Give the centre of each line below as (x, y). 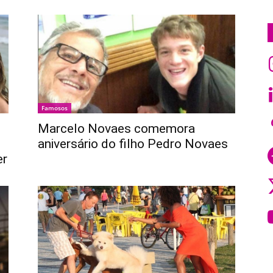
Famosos (55, 108)
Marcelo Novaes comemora (116, 129)
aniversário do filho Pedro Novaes (133, 144)
